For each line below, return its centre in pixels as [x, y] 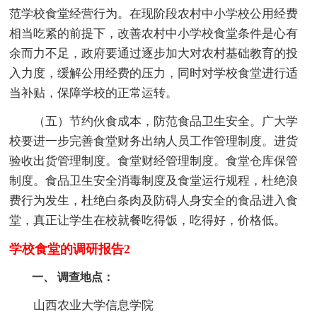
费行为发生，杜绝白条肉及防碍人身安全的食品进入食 [154, 200]
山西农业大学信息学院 [82, 305]
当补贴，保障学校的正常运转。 [94, 93]
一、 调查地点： [62, 277]
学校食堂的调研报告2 [70, 249]
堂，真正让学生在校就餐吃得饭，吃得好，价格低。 [148, 220]
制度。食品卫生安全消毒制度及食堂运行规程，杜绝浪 [154, 180]
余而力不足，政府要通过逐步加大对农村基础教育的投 [154, 53]
